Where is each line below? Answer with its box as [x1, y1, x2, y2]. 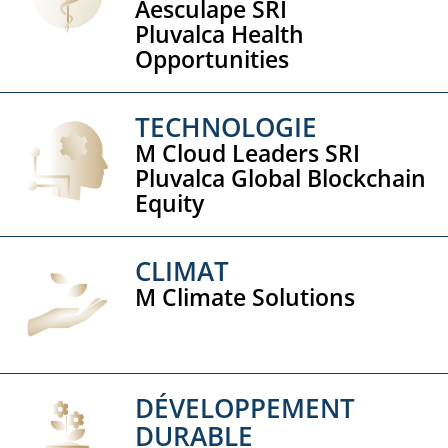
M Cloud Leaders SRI [135, 137, 361, 170]
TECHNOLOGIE [135, 109, 318, 146]
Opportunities [135, 43, 290, 76]
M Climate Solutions [135, 281, 356, 314]
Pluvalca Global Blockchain [135, 162, 427, 195]
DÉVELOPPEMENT [135, 389, 356, 426]
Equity [135, 187, 205, 220]
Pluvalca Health [135, 18, 305, 51]
